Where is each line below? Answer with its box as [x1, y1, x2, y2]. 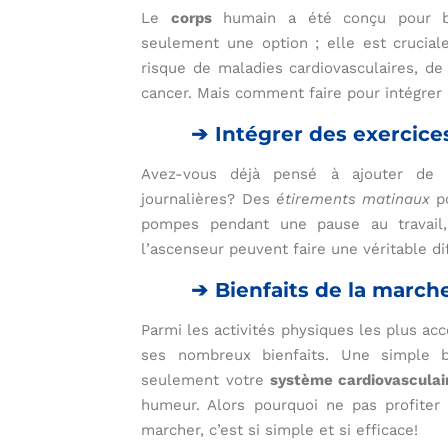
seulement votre [141, 371, 270, 390]
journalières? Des [141, 190, 276, 209]
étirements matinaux [275, 190, 431, 209]
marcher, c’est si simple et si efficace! [141, 421, 419, 440]
